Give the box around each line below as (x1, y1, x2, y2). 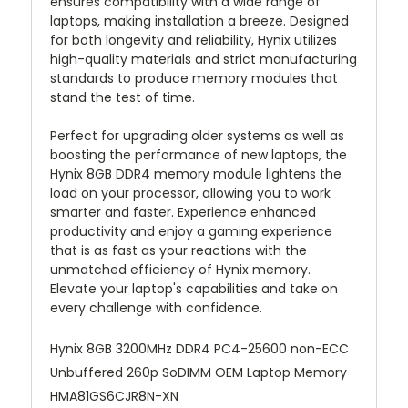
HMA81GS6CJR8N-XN (50, 387, 178, 406)
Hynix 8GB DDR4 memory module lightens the (50, 165, 342, 184)
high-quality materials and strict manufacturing (50, 50, 357, 69)
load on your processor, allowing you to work (50, 184, 331, 203)
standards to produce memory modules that (50, 69, 338, 88)
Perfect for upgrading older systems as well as (50, 127, 344, 146)
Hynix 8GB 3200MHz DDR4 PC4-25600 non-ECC (50, 340, 349, 359)
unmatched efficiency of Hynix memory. (50, 260, 311, 280)
